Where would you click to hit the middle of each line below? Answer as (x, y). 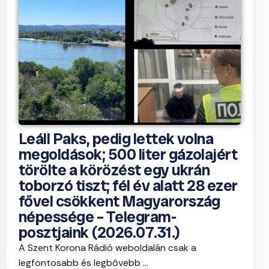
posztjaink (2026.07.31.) (99, 232)
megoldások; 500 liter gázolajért (128, 154)
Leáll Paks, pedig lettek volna (116, 138)
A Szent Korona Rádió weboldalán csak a (107, 247)
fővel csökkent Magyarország (119, 201)
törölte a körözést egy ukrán (114, 170)
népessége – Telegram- (98, 216)
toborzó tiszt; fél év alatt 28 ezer (128, 185)
